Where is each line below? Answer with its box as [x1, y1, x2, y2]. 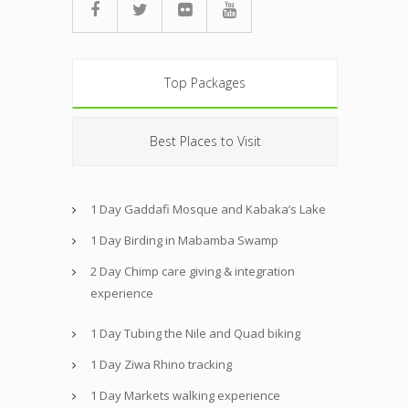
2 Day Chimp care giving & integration [90, 263, 295, 280]
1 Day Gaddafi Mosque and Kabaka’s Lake [90, 201, 326, 218]
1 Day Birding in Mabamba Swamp [90, 232, 278, 249]
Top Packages [164, 74, 246, 92]
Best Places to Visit [149, 132, 261, 151]
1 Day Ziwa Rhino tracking [90, 356, 232, 373]
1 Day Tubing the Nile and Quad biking [90, 325, 300, 342]
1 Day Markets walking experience [90, 387, 280, 404]
